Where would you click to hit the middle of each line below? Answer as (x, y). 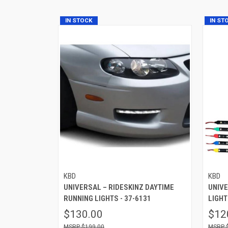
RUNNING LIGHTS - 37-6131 (107, 198)
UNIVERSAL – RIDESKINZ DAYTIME (119, 187)
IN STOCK (79, 20)
